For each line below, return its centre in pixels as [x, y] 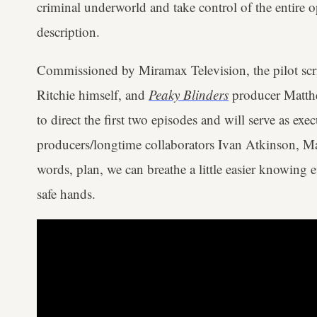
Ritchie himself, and [93, 94]
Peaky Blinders [189, 94]
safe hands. [66, 193]
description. [68, 31]
